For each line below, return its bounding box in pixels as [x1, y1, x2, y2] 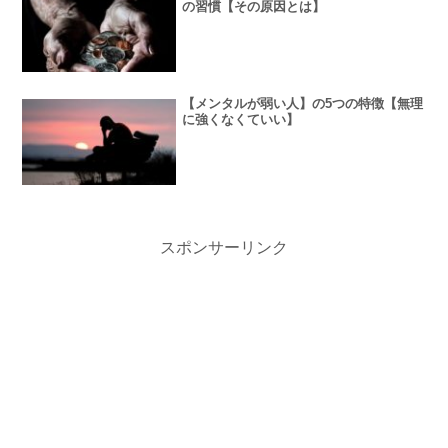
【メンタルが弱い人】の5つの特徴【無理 [182, 95, 424, 111]
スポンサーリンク [160, 239, 288, 257]
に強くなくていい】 [182, 111, 300, 127]
